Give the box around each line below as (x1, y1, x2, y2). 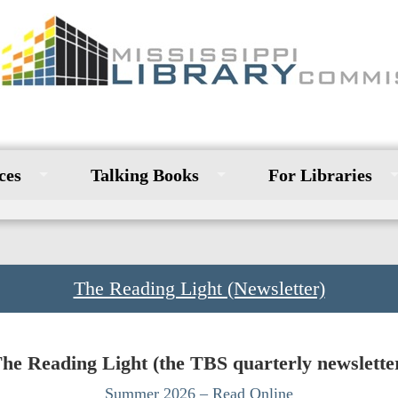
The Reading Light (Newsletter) (73, 277, 325, 299)
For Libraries (267, 165, 372, 185)
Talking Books (90, 165, 199, 185)
